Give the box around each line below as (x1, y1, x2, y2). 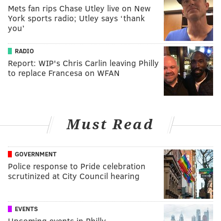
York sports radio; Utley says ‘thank (8, 12, 145, 24)
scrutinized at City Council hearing (8, 170, 140, 182)
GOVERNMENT (15, 149, 57, 159)
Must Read (67, 116, 154, 133)
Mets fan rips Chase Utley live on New (8, 2, 150, 14)
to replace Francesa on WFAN (8, 67, 120, 78)
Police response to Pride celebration (8, 160, 146, 172)
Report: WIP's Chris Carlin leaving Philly (8, 57, 159, 69)
